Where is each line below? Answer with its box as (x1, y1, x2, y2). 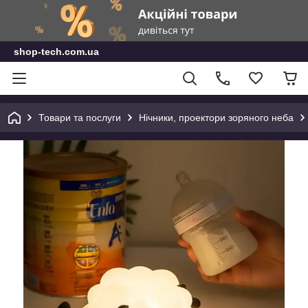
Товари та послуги (38, 112, 121, 123)
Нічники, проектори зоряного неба (139, 112, 294, 123)
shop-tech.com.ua (14, 46, 99, 57)
